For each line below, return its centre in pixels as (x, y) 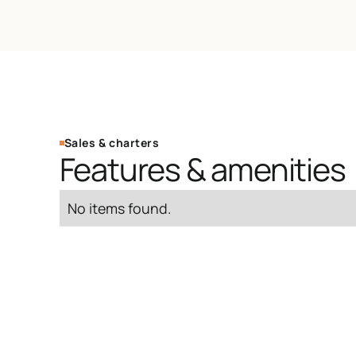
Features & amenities (202, 170)
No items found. (119, 209)
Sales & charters (112, 143)
